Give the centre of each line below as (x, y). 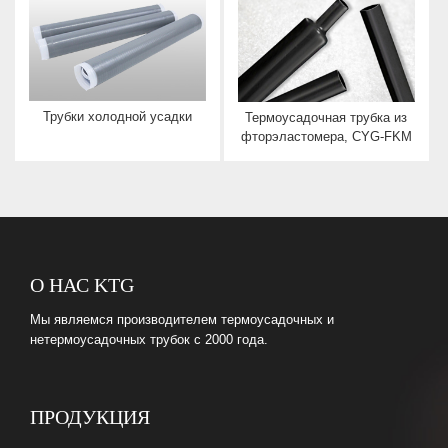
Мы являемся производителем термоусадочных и (182, 320)
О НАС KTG (82, 285)
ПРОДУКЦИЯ (90, 418)
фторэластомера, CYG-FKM (326, 136)
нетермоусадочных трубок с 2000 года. (149, 340)
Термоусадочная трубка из (326, 117)
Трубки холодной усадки (117, 117)
